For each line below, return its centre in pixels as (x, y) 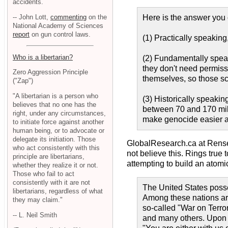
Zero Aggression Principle (50, 72)
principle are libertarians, (49, 157)
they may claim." (38, 200)
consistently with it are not (51, 183)
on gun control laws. (60, 34)
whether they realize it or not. (55, 165)
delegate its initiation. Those (54, 139)
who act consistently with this (56, 148)
